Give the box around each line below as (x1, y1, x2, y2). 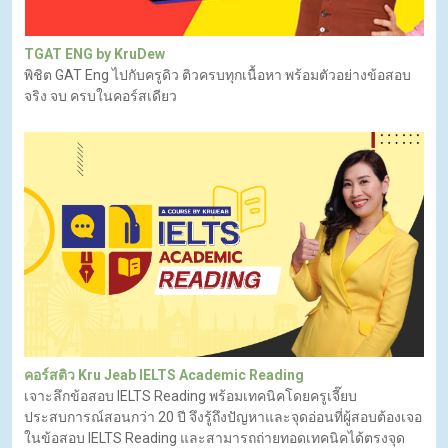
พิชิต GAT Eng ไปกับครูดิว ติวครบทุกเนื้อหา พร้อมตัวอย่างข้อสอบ (24, 67, 411, 84)
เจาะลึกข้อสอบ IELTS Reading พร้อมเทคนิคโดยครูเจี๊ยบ (24, 387, 357, 404)
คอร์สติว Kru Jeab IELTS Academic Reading (24, 366, 304, 383)
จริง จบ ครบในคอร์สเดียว (24, 88, 177, 105)
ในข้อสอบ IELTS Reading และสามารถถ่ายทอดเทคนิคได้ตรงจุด (24, 429, 405, 446)
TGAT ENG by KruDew (24, 46, 165, 63)
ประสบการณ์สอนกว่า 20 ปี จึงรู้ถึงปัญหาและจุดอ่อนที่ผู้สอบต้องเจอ (24, 408, 422, 425)
